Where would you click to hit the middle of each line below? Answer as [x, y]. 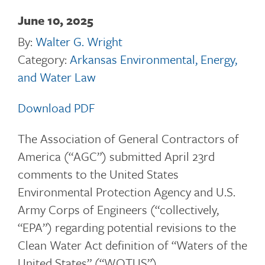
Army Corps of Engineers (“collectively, [118, 209]
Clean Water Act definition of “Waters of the [132, 245]
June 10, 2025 [56, 20]
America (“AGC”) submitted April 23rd [116, 156]
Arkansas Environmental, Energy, [153, 59]
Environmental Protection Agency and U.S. [127, 192]
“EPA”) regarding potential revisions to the [127, 227]
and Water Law [57, 77]
